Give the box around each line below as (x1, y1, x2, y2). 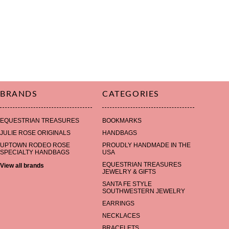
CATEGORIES (102, 90, 159, 98)
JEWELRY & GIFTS (102, 168, 156, 175)
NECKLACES (102, 212, 140, 219)
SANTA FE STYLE (102, 180, 152, 188)
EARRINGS (102, 200, 134, 207)
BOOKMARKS (102, 117, 142, 124)
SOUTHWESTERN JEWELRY (102, 188, 185, 195)
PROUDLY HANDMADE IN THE (102, 142, 191, 149)
